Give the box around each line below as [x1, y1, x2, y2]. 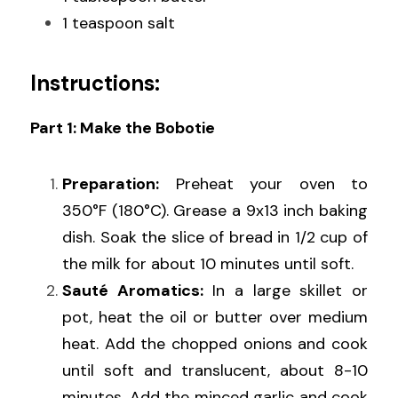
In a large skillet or [203, 280, 369, 302]
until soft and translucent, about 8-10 [62, 360, 368, 382]
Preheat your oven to [159, 173, 368, 195]
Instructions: [30, 69, 160, 98]
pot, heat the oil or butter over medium [62, 306, 368, 329]
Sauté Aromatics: [62, 280, 203, 302]
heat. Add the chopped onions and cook [62, 333, 368, 355]
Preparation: [62, 173, 159, 195]
